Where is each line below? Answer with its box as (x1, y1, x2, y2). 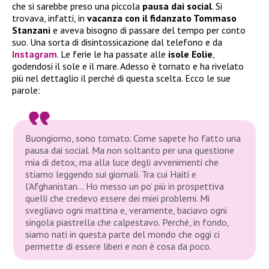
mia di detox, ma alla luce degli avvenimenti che (25, 156, 219, 168)
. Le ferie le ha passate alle (57, 48, 168, 61)
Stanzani (12, 24, 50, 37)
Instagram (12, 48, 57, 61)
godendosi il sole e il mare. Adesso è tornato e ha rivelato (12, 60, 244, 73)
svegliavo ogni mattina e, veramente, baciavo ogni (25, 204, 228, 216)
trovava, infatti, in (12, 12, 87, 25)
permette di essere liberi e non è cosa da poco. (25, 240, 212, 252)
